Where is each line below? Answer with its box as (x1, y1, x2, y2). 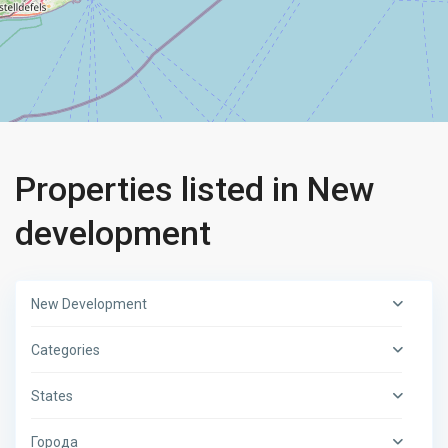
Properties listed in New (15, 169, 375, 210)
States (31, 388, 74, 405)
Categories (31, 342, 101, 359)
